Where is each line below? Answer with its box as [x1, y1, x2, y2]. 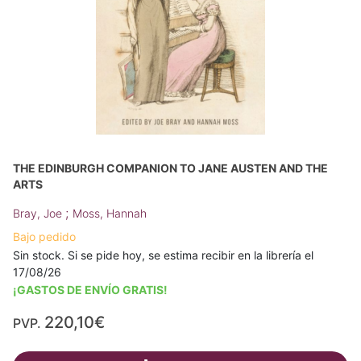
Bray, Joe [13, 205, 65, 220]
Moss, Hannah [73, 205, 147, 220]
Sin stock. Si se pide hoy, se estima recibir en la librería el [13, 247, 313, 262]
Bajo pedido [13, 229, 76, 243]
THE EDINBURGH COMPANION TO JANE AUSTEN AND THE [13, 160, 328, 175]
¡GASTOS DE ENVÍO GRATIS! [13, 282, 168, 297]
